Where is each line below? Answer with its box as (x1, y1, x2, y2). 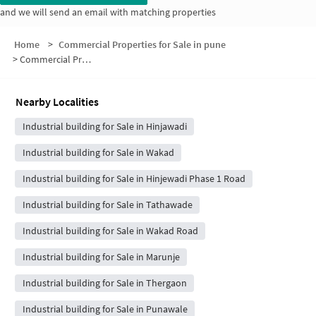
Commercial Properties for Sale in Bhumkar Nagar (20, 53, 82, 66)
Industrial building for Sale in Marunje (22, 250, 180, 264)
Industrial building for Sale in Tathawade (22, 198, 193, 212)
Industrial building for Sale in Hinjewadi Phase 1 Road (22, 172, 245, 186)
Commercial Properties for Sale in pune (58, 38, 226, 51)
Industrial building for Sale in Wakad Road (22, 224, 198, 238)
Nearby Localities (16, 95, 99, 109)
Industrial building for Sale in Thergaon (22, 276, 187, 290)
